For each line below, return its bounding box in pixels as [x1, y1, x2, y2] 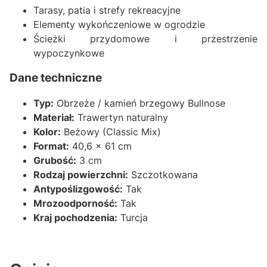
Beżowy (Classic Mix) [61, 126, 161, 138]
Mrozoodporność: [33, 197, 117, 210]
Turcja [117, 212, 148, 224]
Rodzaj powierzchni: [33, 169, 128, 181]
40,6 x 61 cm [69, 140, 132, 153]
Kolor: [33, 126, 61, 138]
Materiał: [33, 111, 74, 124]
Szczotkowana [128, 169, 198, 181]
